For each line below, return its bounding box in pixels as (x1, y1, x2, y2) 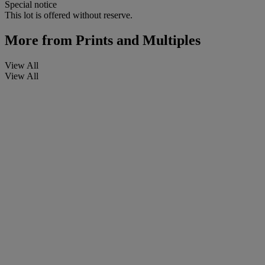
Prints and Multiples (72, 33, 201, 49)
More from (5, 33, 72, 49)
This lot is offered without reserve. (5, 10, 132, 21)
